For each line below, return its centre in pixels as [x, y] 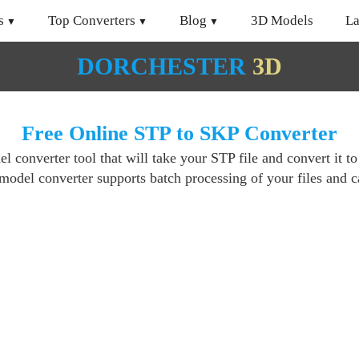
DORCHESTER [161, 66]
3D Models [282, 20]
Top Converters [92, 20]
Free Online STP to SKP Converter [179, 133]
